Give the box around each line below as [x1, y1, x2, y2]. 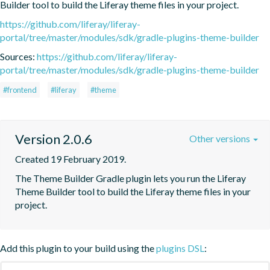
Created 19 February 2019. [15, 152, 126, 165]
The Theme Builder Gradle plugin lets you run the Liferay [15, 172, 246, 184]
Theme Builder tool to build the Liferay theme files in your [15, 185, 251, 197]
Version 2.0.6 [15, 130, 92, 147]
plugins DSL [156, 242, 204, 254]
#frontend [3, 84, 37, 95]
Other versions [189, 132, 252, 144]
